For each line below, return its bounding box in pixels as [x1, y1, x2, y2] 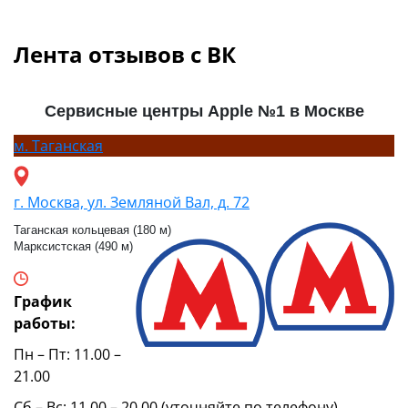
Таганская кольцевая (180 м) [14, 223, 171, 238]
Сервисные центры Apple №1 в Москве [44, 102, 364, 121]
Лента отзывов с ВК [14, 39, 236, 70]
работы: [14, 313, 76, 334]
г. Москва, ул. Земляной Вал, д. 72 [14, 192, 250, 213]
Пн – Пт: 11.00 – [14, 344, 121, 365]
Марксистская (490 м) [14, 240, 133, 254]
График [14, 291, 72, 312]
